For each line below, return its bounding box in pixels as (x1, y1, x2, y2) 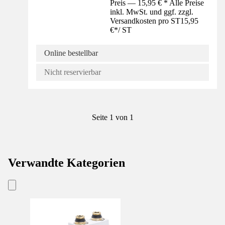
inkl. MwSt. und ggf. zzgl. (110, 7, 194, 16)
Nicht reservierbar (44, 67, 101, 76)
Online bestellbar (44, 48, 98, 57)
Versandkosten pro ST (110, 16, 181, 25)
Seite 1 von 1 (91, 113, 134, 122)
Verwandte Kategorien (8, 156, 125, 169)
